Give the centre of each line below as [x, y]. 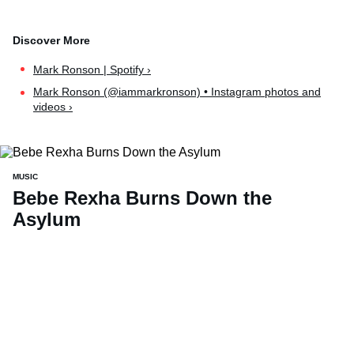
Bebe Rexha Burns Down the [142, 198]
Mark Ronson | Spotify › [92, 70]
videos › [53, 107]
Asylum [47, 219]
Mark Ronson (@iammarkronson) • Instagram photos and [177, 92]
